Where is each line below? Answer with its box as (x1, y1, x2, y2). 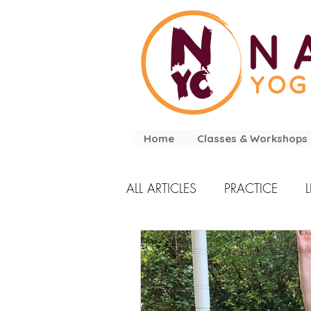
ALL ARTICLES (126, 179, 196, 196)
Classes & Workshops (196, 132, 308, 145)
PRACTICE (224, 179, 278, 196)
